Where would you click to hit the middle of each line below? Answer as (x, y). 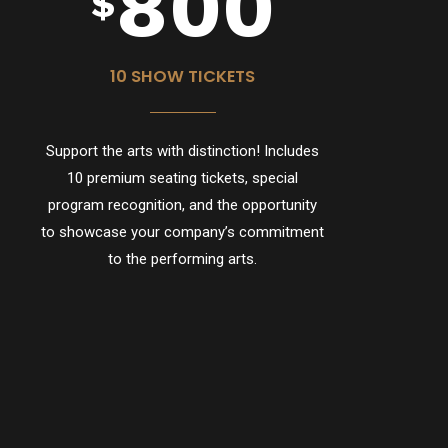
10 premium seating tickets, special (183, 177)
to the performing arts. (183, 258)
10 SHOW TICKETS (183, 77)
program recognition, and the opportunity (183, 204)
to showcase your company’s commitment (183, 231)
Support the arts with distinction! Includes (183, 150)
